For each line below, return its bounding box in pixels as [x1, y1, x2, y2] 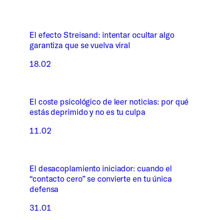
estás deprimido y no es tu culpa [29, 107, 145, 117]
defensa [29, 184, 59, 194]
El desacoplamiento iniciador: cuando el [29, 163, 172, 174]
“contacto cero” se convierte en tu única [29, 173, 172, 184]
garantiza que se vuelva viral [29, 40, 131, 51]
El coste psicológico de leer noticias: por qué [29, 96, 189, 107]
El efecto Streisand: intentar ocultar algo [29, 29, 174, 40]
